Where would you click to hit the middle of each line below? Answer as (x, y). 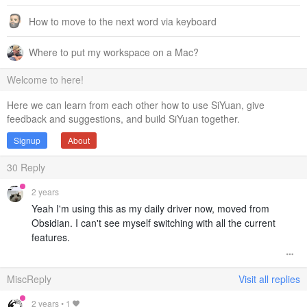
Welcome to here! (45, 79)
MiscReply (29, 279)
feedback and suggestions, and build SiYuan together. (123, 118)
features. (51, 237)
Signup (27, 140)
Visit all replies (269, 279)
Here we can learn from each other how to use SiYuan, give (136, 105)
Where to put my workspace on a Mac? (114, 52)
